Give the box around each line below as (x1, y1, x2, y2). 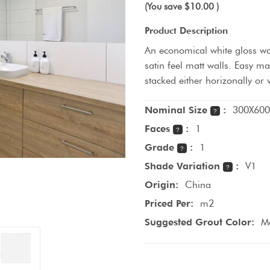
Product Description (145, 25, 228, 36)
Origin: (145, 178, 178, 190)
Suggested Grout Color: (145, 216, 254, 228)
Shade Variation (145, 160, 223, 172)
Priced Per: (145, 197, 193, 209)
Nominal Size (145, 104, 210, 116)
